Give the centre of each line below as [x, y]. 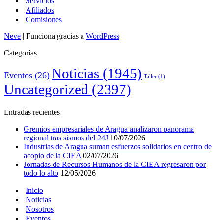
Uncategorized [46, 89]
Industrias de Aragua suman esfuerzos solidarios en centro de [118, 146]
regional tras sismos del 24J [66, 137]
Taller [150, 76]
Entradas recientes [32, 112]
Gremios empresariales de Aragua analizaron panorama [109, 129]
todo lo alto [41, 173]
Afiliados [40, 10]
